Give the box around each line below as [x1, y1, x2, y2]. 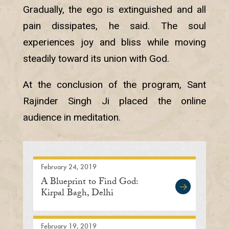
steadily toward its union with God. [22, 53, 169, 65]
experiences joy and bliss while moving [22, 36, 207, 49]
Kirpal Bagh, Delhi [40, 186, 113, 202]
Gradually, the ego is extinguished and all [22, 4, 207, 16]
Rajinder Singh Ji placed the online [22, 95, 207, 107]
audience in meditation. [22, 111, 121, 124]
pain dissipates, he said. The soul [22, 20, 207, 32]
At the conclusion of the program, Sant [22, 79, 207, 91]
